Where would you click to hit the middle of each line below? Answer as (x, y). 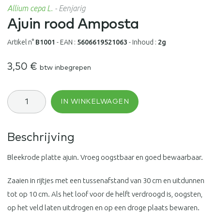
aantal (18, 120)
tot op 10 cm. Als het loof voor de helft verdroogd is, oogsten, (105, 194)
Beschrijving (41, 137)
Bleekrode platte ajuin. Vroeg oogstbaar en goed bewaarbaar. (105, 157)
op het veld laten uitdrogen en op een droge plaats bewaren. (103, 207)
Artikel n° (21, 42)
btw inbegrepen (65, 68)
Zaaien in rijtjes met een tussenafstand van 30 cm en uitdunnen (106, 180)
